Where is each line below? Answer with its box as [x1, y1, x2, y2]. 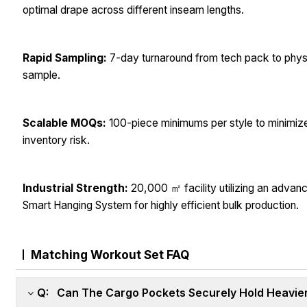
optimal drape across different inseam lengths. [23, 3, 245, 17]
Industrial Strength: [23, 182, 129, 195]
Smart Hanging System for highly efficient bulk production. [23, 199, 299, 212]
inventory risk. [23, 134, 90, 147]
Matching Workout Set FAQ [31, 247, 190, 262]
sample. [23, 69, 61, 82]
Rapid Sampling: [23, 51, 108, 65]
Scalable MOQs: [23, 116, 107, 130]
